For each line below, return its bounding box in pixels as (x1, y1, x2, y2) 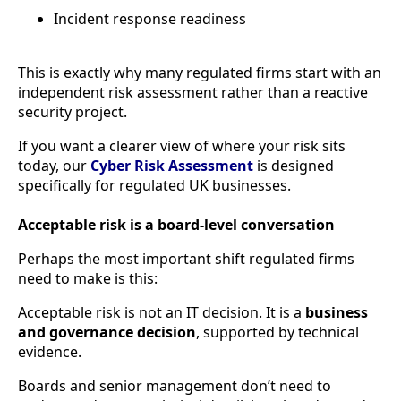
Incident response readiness (54, 9, 246, 30)
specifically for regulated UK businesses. (18, 175, 291, 196)
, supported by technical (196, 322, 359, 343)
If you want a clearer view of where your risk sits (18, 136, 346, 157)
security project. (18, 102, 127, 123)
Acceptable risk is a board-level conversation (18, 215, 335, 235)
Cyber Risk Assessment (90, 156, 257, 176)
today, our (18, 156, 90, 176)
